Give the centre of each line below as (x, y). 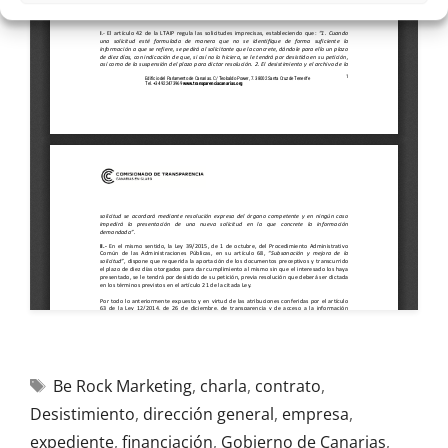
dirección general (208, 414)
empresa (315, 414)
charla (223, 386)
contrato (287, 386)
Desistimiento (82, 414)
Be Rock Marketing (122, 386)
